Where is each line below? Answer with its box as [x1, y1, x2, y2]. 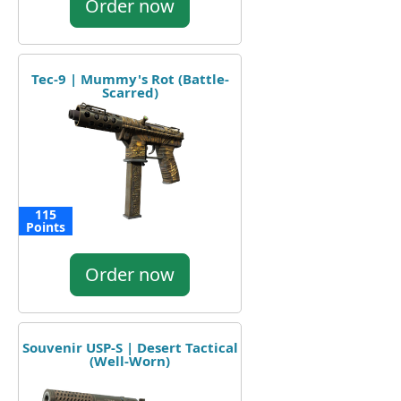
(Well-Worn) [90, 351, 170, 370]
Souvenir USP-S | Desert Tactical [21, 337, 238, 356]
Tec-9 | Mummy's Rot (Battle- [30, 69, 229, 88]
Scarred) [101, 82, 158, 101]
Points [26, 218, 65, 235]
